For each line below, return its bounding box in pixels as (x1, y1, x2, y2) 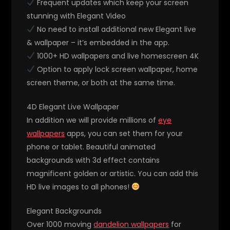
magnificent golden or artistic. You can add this (27, 168, 199, 179)
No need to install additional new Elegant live (35, 24, 197, 34)
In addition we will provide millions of (27, 114, 159, 125)
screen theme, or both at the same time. (27, 77, 176, 88)
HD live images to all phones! (27, 181, 132, 192)
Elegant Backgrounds (27, 205, 102, 216)
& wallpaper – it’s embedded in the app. (27, 37, 170, 48)
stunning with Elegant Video (27, 10, 126, 21)
